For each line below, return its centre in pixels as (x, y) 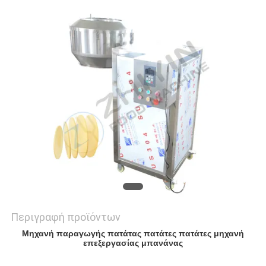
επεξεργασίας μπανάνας (133, 243)
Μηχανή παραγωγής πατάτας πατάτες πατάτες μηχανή (133, 234)
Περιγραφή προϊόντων (65, 217)
